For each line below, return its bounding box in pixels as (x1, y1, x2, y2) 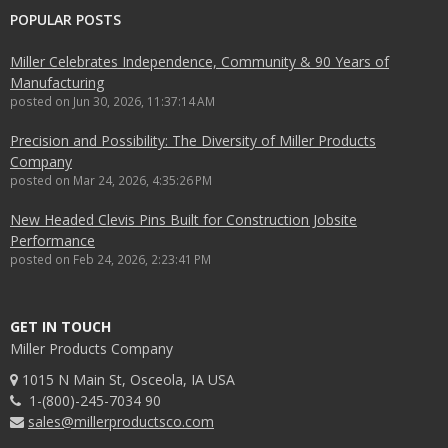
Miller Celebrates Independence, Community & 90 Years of (10, 52, 389, 72)
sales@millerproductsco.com (28, 412, 214, 432)
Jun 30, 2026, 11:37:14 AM (73, 93, 215, 110)
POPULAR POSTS (10, 10, 121, 30)
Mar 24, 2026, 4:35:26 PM (73, 172, 212, 189)
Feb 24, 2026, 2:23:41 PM (73, 251, 211, 268)
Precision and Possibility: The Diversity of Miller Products (10, 131, 376, 151)
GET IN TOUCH (10, 317, 111, 337)
